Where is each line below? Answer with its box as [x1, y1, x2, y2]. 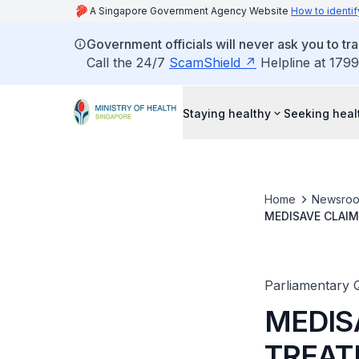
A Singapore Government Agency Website [90, 5, 291, 17]
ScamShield [169, 54, 240, 71]
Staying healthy [183, 106, 271, 120]
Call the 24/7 [87, 54, 169, 71]
